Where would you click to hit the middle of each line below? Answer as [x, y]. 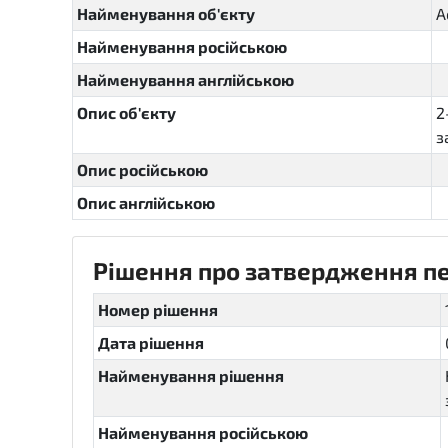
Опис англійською [146, 202]
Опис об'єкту [126, 112]
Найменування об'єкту [166, 13]
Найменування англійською [185, 79]
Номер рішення [158, 309]
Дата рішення [151, 342]
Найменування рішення [191, 375]
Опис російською [142, 169]
